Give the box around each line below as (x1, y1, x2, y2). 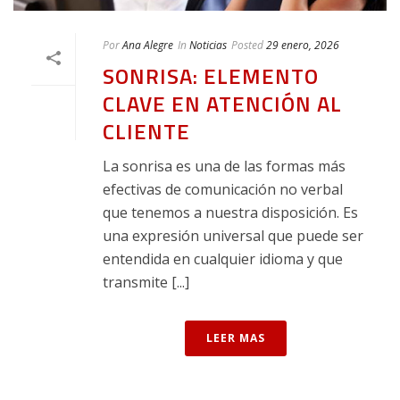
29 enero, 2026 (266, 37, 339, 53)
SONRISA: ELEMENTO (103, 59, 319, 92)
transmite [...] (103, 271, 189, 292)
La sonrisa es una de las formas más (103, 155, 346, 176)
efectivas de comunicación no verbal (103, 179, 343, 199)
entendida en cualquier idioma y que (103, 248, 343, 269)
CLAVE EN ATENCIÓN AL (103, 87, 342, 120)
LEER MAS (206, 329, 265, 346)
